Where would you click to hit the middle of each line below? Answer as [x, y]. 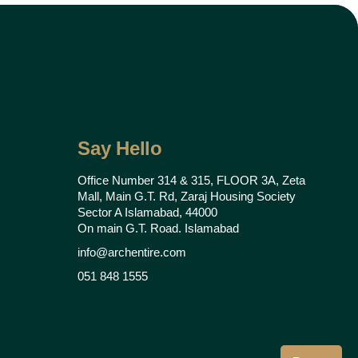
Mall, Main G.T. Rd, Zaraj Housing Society [187, 196]
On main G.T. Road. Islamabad [159, 228]
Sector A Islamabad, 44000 [148, 212]
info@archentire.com [132, 252]
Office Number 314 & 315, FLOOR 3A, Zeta [192, 180]
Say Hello [120, 148]
